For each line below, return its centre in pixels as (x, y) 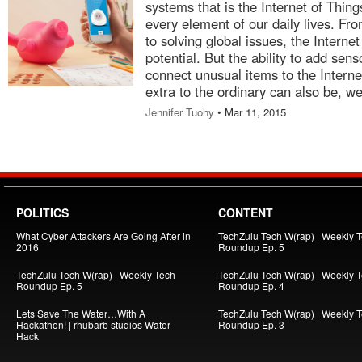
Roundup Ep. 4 (251, 286)
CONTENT (246, 213)
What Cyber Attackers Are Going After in (103, 236)
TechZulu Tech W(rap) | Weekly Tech (96, 274)
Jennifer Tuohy (180, 112)
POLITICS (42, 213)
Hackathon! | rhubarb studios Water (93, 324)
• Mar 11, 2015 (250, 112)
